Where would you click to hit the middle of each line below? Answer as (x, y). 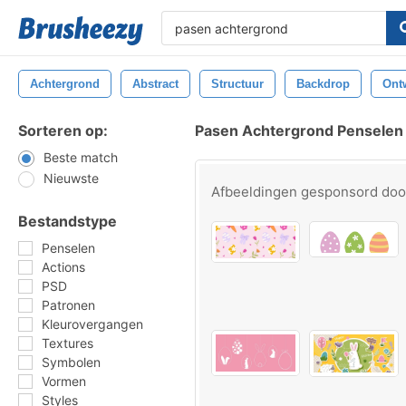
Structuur (237, 84)
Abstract (155, 84)
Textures (68, 343)
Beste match (81, 157)
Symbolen (71, 362)
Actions (63, 267)
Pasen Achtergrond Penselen (299, 130)
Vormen (64, 381)
